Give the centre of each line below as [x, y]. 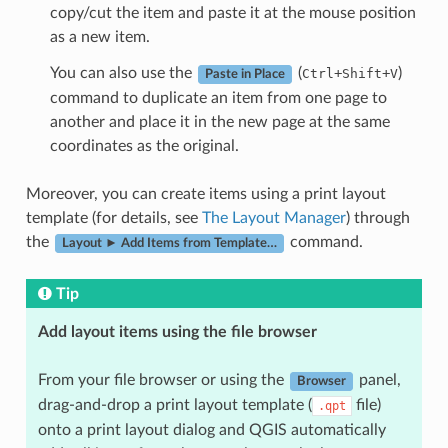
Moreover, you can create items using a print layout [205, 194]
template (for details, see [113, 218]
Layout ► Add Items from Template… [169, 243]
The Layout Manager [273, 218]
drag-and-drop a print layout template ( [174, 405]
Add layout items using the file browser [177, 332]
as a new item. [99, 37]
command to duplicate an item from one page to [218, 98]
